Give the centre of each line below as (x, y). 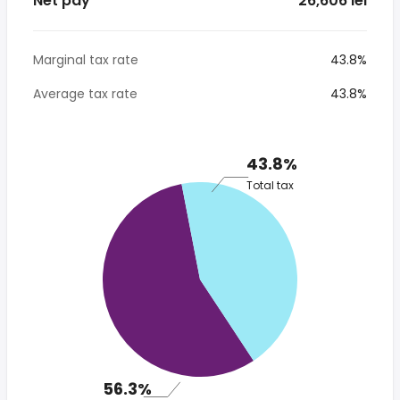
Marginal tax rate (86, 60)
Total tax (270, 185)
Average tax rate (85, 94)
